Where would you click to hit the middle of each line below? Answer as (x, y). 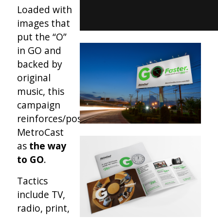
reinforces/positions (62, 118)
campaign (39, 105)
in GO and (39, 50)
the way (48, 146)
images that (44, 23)
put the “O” (42, 37)
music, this (41, 91)
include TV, (41, 194)
